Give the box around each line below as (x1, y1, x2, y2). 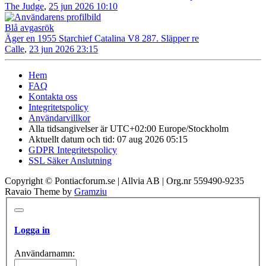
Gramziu (74, 186, 107, 197)
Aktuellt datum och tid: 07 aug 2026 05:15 (28, 134, 188, 145)
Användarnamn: (14, 248, 75, 259)
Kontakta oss (28, 91, 77, 102)
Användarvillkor (28, 113, 90, 123)
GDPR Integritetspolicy (28, 145, 117, 156)
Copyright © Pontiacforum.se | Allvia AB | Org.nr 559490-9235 (5, 176, 244, 186)
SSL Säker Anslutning (28, 156, 112, 166)
